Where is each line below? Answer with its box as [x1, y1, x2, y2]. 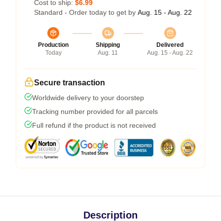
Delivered [156, 41, 184, 48]
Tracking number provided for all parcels [32, 107, 158, 115]
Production [38, 41, 69, 48]
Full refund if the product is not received [32, 121, 156, 129]
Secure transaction [34, 78, 105, 87]
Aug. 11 [98, 49, 118, 56]
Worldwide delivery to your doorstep [32, 93, 144, 102]
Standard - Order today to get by [34, 8, 138, 16]
